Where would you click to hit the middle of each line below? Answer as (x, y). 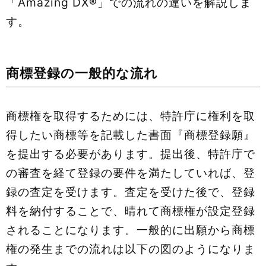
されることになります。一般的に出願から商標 (131, 229)
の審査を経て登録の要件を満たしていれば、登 (131, 172)
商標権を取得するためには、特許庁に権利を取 (131, 115)
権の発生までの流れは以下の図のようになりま (131, 248)
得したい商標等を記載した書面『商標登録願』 (131, 134)
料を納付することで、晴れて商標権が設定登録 (131, 210)
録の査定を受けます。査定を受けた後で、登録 (131, 191)
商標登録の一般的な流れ (82, 73)
